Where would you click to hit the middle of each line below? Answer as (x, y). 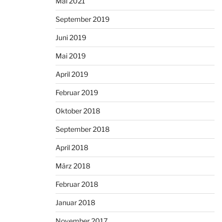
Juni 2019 (71, 38)
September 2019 (83, 19)
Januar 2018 (75, 203)
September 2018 (83, 129)
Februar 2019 (77, 93)
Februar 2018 (77, 184)
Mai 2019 (71, 56)
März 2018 (73, 166)
